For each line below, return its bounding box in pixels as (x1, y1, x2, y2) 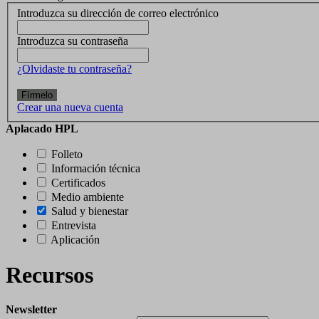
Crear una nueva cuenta (17, 101, 123, 114)
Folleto (51, 148, 83, 161)
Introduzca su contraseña (17, 35, 128, 48)
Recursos (6, 261, 93, 288)
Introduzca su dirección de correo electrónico (17, 7, 219, 20)
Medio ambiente (51, 191, 124, 204)
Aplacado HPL (6, 122, 78, 135)
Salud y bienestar (51, 205, 128, 218)
